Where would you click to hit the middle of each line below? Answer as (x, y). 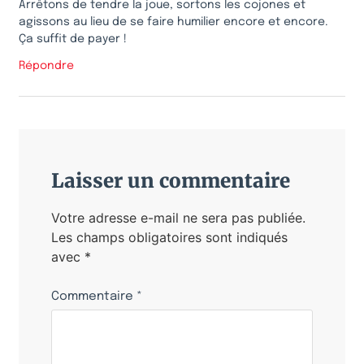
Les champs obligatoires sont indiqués (169, 237)
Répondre (46, 65)
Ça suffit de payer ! (73, 39)
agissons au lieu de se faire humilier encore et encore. (173, 22)
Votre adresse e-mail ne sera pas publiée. (178, 217)
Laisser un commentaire (171, 180)
